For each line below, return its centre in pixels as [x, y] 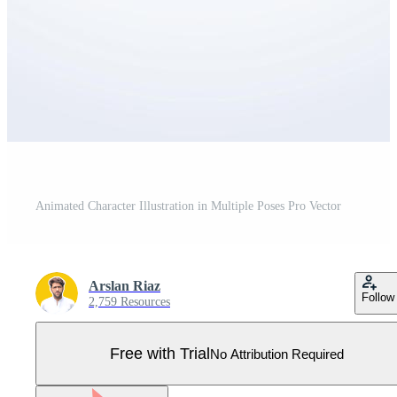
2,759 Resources [129, 302]
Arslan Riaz [125, 286]
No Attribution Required [277, 354]
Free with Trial [160, 353]
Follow [378, 297]
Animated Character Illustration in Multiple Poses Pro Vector [188, 206]
